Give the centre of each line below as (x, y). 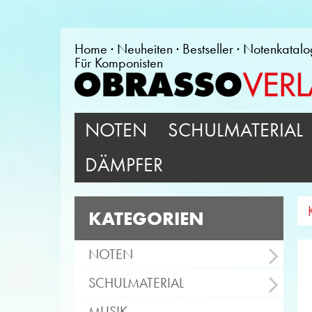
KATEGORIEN (146, 218)
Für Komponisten (119, 63)
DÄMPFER (124, 165)
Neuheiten (145, 49)
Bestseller (208, 49)
